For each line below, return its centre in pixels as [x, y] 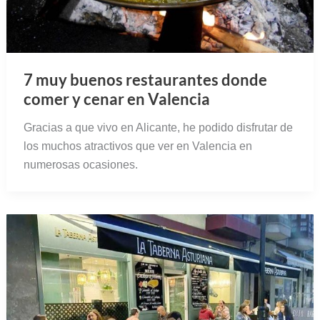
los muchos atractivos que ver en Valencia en [137, 146]
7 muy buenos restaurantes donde [145, 79]
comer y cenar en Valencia [116, 99]
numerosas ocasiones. [80, 164]
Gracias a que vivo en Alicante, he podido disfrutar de [158, 127]
